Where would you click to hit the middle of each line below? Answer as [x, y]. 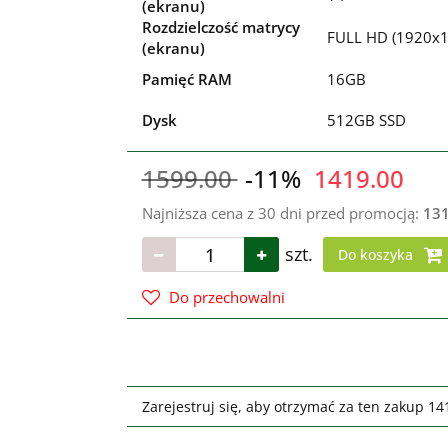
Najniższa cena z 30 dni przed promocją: [282, 213]
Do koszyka [377, 255]
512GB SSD [366, 120]
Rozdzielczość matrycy [220, 27]
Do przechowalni [226, 297]
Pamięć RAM [186, 79]
